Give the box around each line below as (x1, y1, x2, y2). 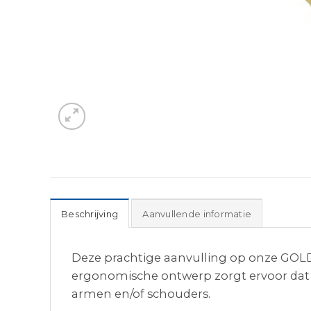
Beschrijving (61, 208, 119, 219)
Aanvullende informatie (142, 208, 252, 219)
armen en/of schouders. (72, 286, 210, 301)
